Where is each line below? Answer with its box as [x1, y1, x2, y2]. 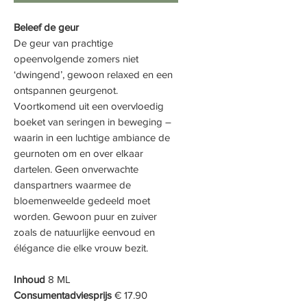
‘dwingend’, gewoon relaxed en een [14, 69, 173, 81]
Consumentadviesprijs [14, 289, 112, 302]
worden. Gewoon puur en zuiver [14, 210, 157, 223]
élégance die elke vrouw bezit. [14, 242, 148, 254]
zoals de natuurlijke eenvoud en [14, 226, 155, 238]
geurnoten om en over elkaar [14, 147, 143, 160]
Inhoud [14, 273, 45, 286]
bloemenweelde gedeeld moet [14, 195, 150, 207]
